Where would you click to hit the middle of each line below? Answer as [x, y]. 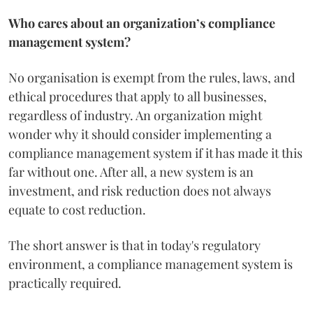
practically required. [65, 283]
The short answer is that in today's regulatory [134, 245]
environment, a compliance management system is [151, 264]
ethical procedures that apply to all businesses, [138, 96]
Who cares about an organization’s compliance [142, 23]
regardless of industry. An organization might [135, 115]
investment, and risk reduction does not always [140, 190]
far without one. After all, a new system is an [131, 172]
